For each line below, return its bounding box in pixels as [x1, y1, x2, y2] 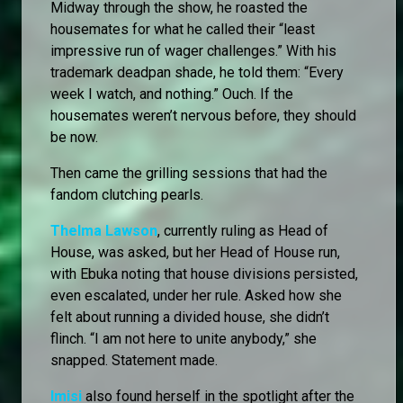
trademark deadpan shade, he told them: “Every [50, 64, 344, 82]
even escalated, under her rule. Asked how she [50, 287, 342, 305]
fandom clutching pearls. [50, 186, 203, 204]
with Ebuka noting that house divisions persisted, [50, 265, 358, 283]
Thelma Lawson [50, 222, 157, 240]
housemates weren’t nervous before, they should [50, 107, 356, 125]
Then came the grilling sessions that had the [50, 165, 327, 183]
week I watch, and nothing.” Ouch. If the [50, 85, 293, 103]
